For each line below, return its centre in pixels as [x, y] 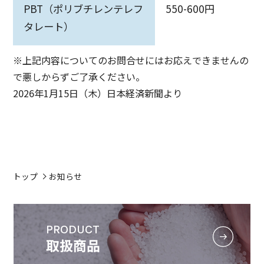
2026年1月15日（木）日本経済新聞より [98, 93]
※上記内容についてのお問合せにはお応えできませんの [131, 60]
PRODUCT [73, 229]
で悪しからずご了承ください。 [79, 77]
